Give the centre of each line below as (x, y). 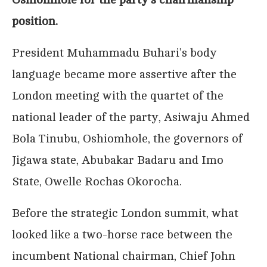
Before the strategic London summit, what (125, 213)
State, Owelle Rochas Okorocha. (97, 181)
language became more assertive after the (124, 74)
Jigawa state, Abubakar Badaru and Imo (118, 160)
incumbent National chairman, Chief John (124, 256)
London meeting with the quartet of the (118, 95)
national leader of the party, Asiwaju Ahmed (131, 117)
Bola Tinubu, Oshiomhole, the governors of (127, 138)
